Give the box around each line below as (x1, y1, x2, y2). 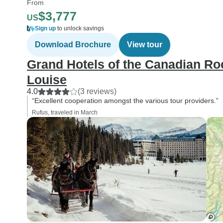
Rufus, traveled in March (32, 109, 98, 116)
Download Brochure (35, 40, 111, 49)
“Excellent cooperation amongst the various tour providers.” (32, 97, 219, 105)
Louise (27, 73, 67, 87)
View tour (127, 40, 162, 49)
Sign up (35, 25, 56, 32)
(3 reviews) (78, 87, 116, 96)
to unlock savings (56, 25, 104, 32)
